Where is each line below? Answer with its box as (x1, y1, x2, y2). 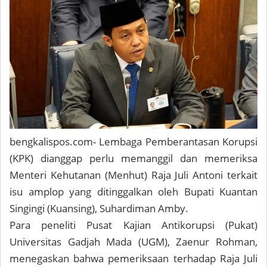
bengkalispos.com (10, 135, 93, 148)
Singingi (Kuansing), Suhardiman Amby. (10, 201, 188, 215)
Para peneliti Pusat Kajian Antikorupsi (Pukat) (10, 218, 257, 232)
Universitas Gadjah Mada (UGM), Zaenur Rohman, (10, 235, 257, 249)
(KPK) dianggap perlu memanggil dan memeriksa (10, 151, 257, 165)
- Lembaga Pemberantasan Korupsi (93, 135, 257, 148)
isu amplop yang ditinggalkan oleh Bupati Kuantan (10, 185, 257, 198)
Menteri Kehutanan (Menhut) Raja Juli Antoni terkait (10, 168, 257, 182)
